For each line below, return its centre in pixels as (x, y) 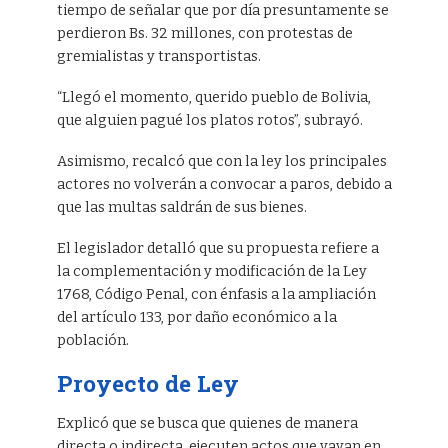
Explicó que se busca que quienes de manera (207, 423)
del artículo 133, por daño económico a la (196, 317)
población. (92, 340)
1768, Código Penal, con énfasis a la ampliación (216, 294)
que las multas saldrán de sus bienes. (181, 207)
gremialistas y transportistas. (158, 57)
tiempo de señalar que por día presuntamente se (222, 11)
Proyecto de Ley (147, 382)
